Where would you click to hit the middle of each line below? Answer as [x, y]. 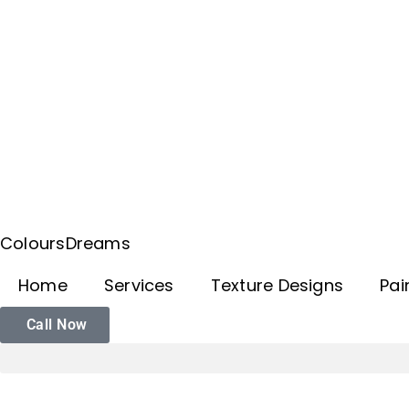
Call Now [55, 325]
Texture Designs [277, 286]
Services [139, 286]
